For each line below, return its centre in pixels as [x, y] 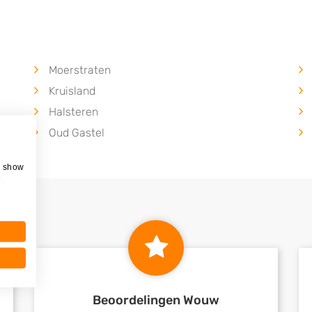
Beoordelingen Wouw [156, 300]
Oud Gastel [77, 133]
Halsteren [73, 112]
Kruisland [72, 91]
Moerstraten [80, 70]
